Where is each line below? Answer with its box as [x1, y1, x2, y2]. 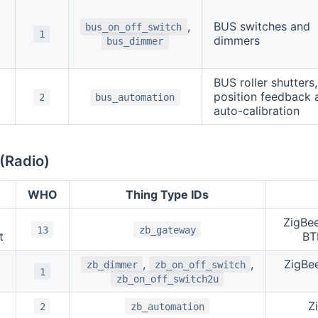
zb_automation [130, 300, 204, 312]
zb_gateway [138, 224, 196, 236]
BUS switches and [213, 19, 310, 34]
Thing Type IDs [126, 187, 209, 202]
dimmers [213, 33, 260, 48]
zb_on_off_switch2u [116, 273, 219, 285]
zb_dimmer [86, 258, 138, 270]
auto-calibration [213, 104, 300, 119]
